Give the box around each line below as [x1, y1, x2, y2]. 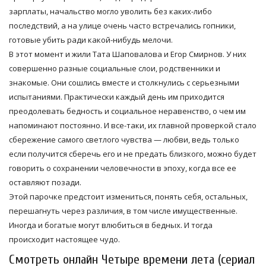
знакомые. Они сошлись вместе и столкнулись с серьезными [9, 77, 239, 88]
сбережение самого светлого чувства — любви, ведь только [9, 134, 239, 145]
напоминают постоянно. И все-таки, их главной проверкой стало [9, 119, 256, 131]
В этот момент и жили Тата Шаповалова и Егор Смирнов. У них [9, 48, 246, 59]
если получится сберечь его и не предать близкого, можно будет [9, 148, 256, 159]
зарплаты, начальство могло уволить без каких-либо [9, 5, 212, 17]
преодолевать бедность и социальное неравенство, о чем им [9, 105, 246, 116]
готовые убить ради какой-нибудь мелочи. [9, 34, 173, 45]
